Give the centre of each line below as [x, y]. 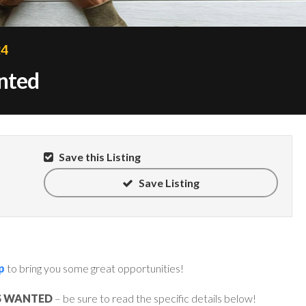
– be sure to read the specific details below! [154, 298]
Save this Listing [98, 156]
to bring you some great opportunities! [94, 268]
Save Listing [168, 182]
